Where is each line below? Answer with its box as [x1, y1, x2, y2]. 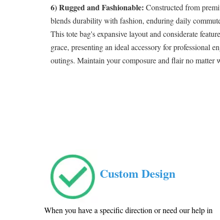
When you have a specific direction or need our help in [44, 204, 213, 215]
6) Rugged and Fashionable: [51, 1, 146, 13]
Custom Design [100, 165, 176, 182]
